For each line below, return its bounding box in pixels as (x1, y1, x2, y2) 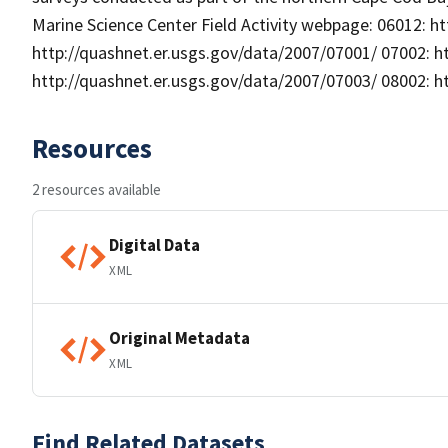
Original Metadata (109, 326, 250, 349)
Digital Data (109, 233, 200, 256)
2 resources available (32, 180, 161, 199)
